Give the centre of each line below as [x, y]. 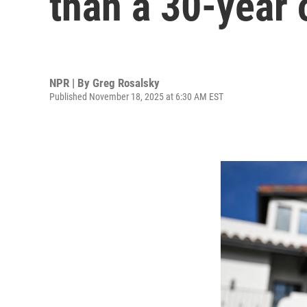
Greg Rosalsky [126, 83]
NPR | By [71, 83]
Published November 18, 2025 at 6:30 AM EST [136, 96]
